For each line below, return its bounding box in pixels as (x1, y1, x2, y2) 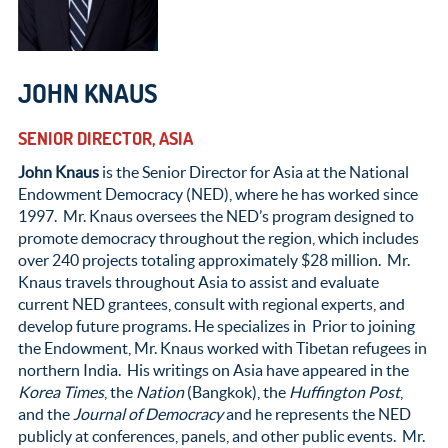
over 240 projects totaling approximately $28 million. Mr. (17, 251, 410, 270)
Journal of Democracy (72, 405, 223, 424)
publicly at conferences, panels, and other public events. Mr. (17, 427, 425, 446)
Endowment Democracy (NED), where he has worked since (17, 185, 418, 204)
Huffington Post (288, 383, 400, 402)
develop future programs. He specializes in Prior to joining (17, 317, 415, 336)
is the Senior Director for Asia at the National (98, 163, 409, 182)
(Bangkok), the (183, 383, 289, 402)
